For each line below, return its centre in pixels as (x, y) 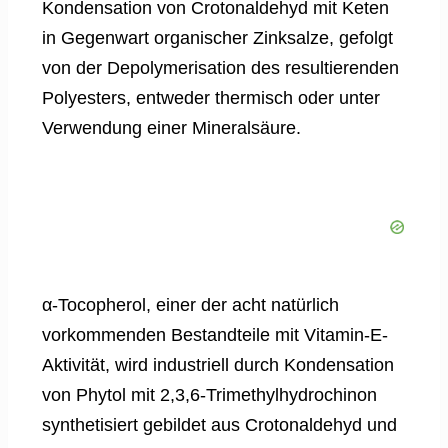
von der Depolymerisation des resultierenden (220, 68)
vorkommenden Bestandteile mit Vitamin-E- (215, 335)
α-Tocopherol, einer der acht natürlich (190, 305)
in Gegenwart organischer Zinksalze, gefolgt (217, 38)
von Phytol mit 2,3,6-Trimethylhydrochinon (209, 395)
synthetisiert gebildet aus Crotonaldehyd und (219, 425)
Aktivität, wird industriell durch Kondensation (218, 365)
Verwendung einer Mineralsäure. (171, 128)
